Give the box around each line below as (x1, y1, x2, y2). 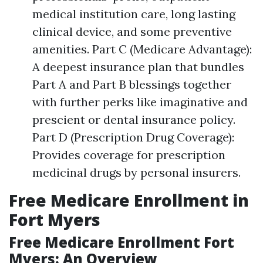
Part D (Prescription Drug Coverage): (32, 130, 234, 144)
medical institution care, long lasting (32, 6, 235, 21)
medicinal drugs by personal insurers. (32, 165, 241, 180)
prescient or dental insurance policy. (32, 112, 235, 127)
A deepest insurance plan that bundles (32, 59, 244, 74)
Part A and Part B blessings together (32, 77, 231, 92)
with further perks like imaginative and (32, 95, 248, 109)
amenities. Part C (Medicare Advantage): (32, 42, 252, 56)
